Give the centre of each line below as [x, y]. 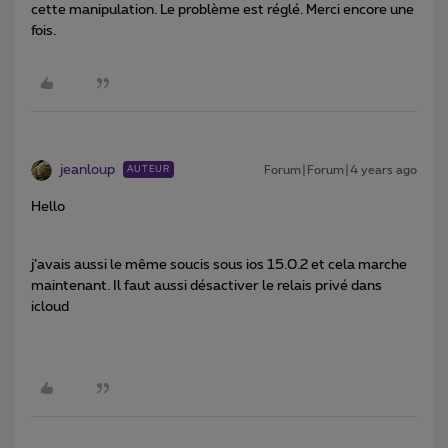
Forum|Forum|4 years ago [340, 170]
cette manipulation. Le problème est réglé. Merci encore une [222, 10]
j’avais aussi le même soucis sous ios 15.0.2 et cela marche [219, 265]
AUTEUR [148, 170]
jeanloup [87, 170]
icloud [50, 307]
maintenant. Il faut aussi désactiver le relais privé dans [206, 286]
